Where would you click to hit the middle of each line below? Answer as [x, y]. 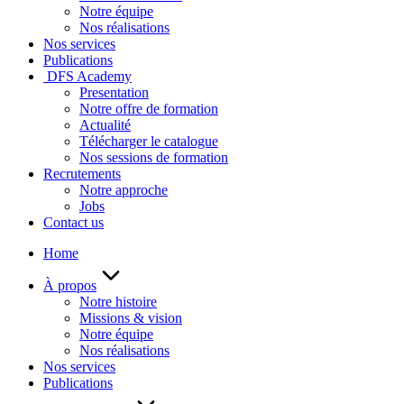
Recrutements [82, 174]
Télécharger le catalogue [149, 141]
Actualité [105, 125]
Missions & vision [131, 318]
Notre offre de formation [149, 109]
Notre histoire [118, 302]
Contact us [73, 222]
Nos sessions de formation [154, 157]
